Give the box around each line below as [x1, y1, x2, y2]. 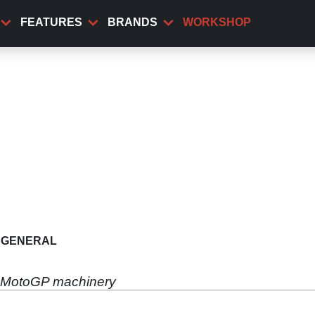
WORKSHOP [183, 16, 251, 28]
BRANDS [108, 16, 157, 28]
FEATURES [20, 16, 82, 28]
